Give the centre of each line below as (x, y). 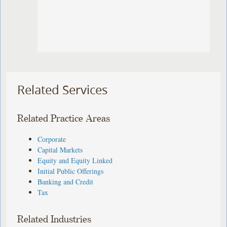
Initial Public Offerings (71, 171)
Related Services (63, 90)
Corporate (52, 139)
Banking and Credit (66, 181)
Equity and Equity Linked (75, 160)
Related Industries (54, 219)
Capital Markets (60, 149)
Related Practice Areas (64, 119)
